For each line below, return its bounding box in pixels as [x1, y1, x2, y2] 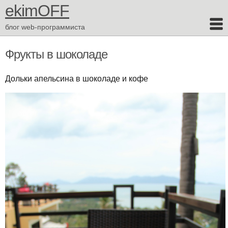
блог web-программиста [5, 23, 85, 31]
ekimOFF [5, 2, 69, 20]
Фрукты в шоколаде [5, 47, 107, 61]
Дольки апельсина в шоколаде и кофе [5, 74, 148, 83]
